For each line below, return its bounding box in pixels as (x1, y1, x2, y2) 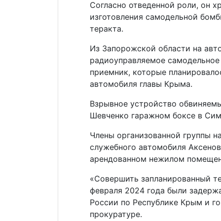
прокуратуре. (90, 209, 142, 220)
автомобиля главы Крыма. (90, 79, 192, 89)
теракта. (90, 24, 123, 34)
